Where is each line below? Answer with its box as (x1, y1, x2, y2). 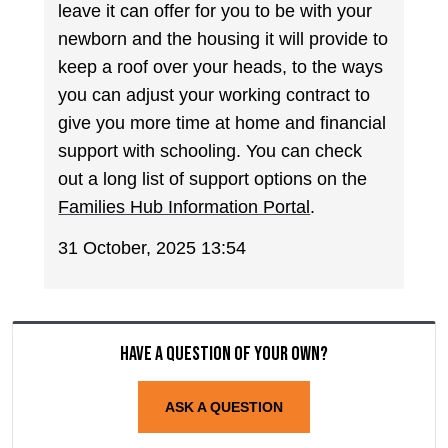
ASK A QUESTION (165, 398, 283, 415)
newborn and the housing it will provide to (58, 29, 389, 50)
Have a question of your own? (120, 341, 328, 366)
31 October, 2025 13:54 (58, 237, 247, 258)
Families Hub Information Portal (58, 197, 311, 218)
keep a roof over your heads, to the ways (58, 57, 384, 78)
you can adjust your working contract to (58, 85, 371, 106)
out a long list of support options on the (58, 169, 368, 190)
